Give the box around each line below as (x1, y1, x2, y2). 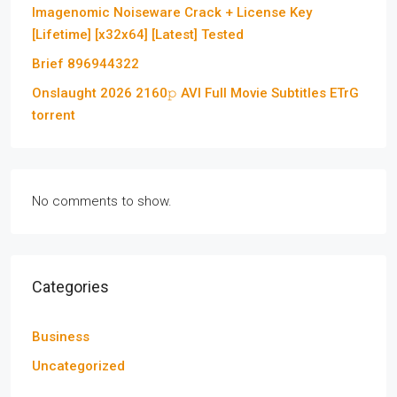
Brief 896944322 (32, 56, 139, 72)
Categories (32, 277, 109, 296)
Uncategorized (32, 358, 125, 374)
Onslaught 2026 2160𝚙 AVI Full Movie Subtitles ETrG (32, 85, 359, 101)
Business (32, 329, 90, 345)
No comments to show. (32, 193, 172, 209)
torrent (32, 107, 75, 123)
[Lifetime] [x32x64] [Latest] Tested (32, 27, 244, 43)
